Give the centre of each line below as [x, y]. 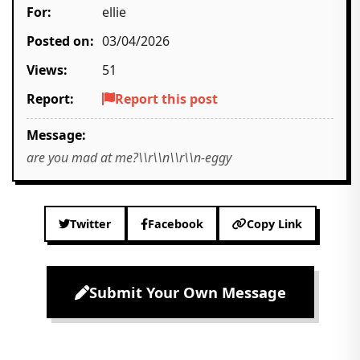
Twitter [90, 224]
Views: [47, 70]
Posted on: [60, 41]
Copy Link [274, 224]
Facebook [175, 224]
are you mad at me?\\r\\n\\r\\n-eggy [129, 157]
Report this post [166, 99]
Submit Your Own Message [187, 292]
